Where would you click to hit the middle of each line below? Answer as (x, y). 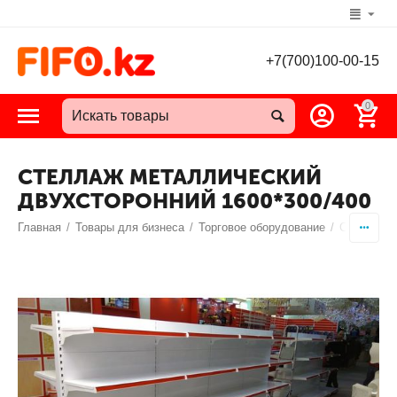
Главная (40, 228)
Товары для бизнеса (130, 228)
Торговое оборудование (262, 228)
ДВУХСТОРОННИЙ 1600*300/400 (195, 201)
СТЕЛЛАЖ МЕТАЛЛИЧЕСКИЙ (170, 177)
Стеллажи (367, 228)
